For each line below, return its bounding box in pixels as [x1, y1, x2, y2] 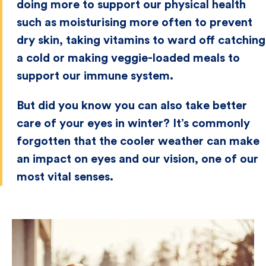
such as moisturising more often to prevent [17, 17, 252, 28]
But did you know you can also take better [17, 100, 247, 112]
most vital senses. [17, 171, 113, 183]
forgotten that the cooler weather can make [17, 135, 259, 147]
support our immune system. [17, 70, 173, 82]
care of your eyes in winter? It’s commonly [17, 118, 250, 129]
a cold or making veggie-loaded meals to [17, 52, 240, 64]
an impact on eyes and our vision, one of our [17, 153, 258, 165]
